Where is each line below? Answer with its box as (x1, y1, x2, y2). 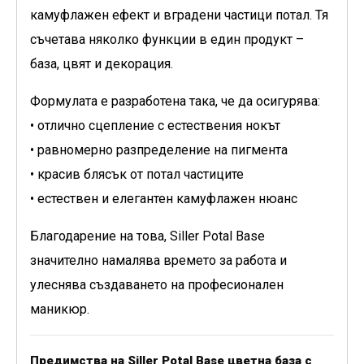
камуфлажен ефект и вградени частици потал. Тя (30, 7, 328, 24)
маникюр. (30, 301, 89, 318)
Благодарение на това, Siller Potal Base (30, 228, 265, 245)
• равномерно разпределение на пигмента (30, 142, 288, 158)
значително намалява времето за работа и (30, 253, 287, 269)
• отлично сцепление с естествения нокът (30, 118, 280, 134)
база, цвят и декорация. (30, 56, 173, 72)
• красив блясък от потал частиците (30, 167, 244, 183)
